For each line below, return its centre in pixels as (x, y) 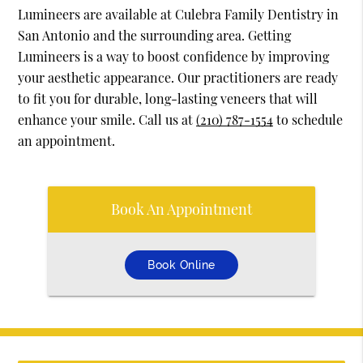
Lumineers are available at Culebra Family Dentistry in (179, 15)
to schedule (308, 120)
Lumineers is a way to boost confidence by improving (174, 57)
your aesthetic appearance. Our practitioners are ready (178, 78)
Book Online (181, 265)
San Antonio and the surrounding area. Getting (155, 36)
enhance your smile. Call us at (107, 120)
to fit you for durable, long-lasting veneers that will (168, 99)
